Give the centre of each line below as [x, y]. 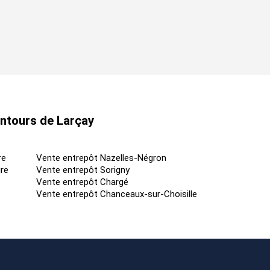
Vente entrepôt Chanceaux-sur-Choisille [117, 194]
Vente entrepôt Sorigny [83, 170]
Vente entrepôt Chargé [82, 182]
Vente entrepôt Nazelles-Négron [101, 158]
